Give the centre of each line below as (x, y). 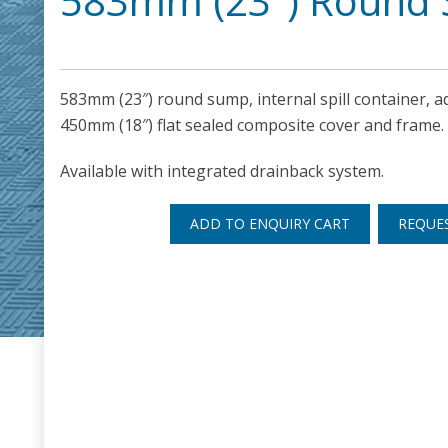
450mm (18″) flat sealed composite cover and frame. (252, 124)
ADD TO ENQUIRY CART (269, 223)
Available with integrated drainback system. (222, 170)
